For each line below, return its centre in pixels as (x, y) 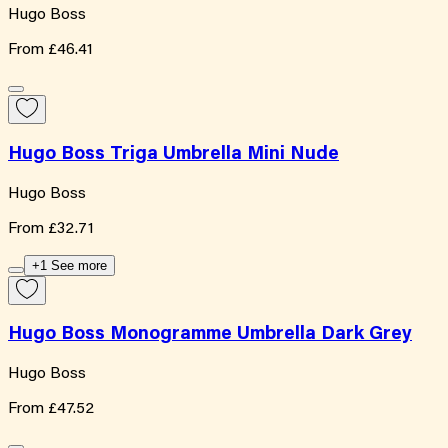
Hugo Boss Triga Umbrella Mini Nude (173, 154)
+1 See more (69, 265)
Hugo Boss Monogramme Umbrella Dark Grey (210, 335)
